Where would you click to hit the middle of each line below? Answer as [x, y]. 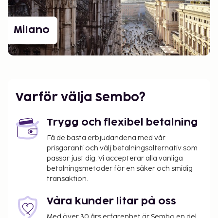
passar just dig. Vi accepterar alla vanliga [115, 159]
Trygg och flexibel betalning [122, 123]
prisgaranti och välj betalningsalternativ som [122, 148]
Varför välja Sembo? [81, 98]
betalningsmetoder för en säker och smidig [120, 169]
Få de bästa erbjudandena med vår [106, 138]
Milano [32, 30]
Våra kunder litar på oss [111, 202]
